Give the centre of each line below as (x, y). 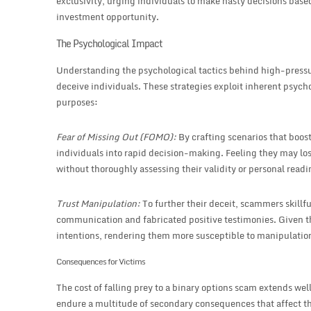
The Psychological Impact (110, 44)
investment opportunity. (108, 17)
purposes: (77, 102)
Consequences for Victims (101, 262)
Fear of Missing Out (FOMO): (117, 137)
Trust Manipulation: (99, 204)
